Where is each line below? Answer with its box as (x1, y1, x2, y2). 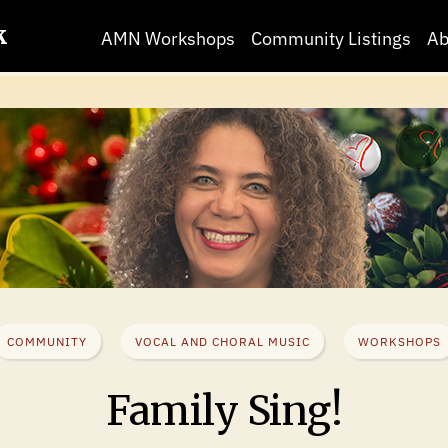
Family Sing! (106, 386, 342, 436)
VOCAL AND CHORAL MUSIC (135, 334, 310, 349)
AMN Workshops (101, 27, 235, 50)
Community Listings (251, 27, 411, 50)
